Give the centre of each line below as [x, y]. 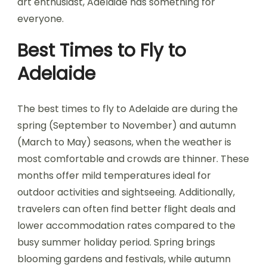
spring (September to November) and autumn [127, 125]
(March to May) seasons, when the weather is [124, 142]
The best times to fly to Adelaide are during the [128, 109]
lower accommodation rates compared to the [126, 226]
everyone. [41, 19]
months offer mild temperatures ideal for [114, 176]
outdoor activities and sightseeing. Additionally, [126, 192]
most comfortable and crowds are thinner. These [133, 159]
